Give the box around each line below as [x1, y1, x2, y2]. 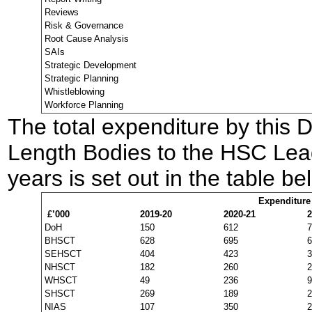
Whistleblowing [45, 86, 104, 97]
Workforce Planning [45, 100, 123, 110]
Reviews [45, 7, 79, 17]
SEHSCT [45, 249, 81, 259]
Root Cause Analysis [45, 33, 129, 44]
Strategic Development [45, 60, 136, 70]
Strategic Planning [45, 73, 118, 84]
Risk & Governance [45, 20, 123, 31]
